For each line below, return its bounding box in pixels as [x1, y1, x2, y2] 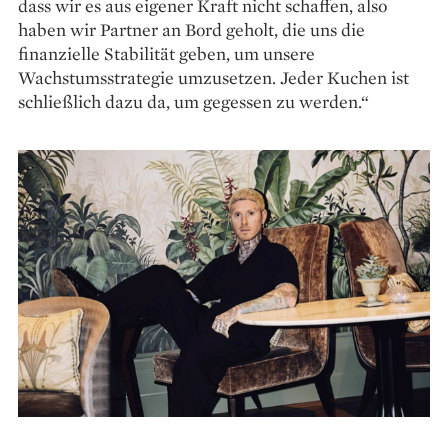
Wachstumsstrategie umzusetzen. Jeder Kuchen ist [18, 65, 409, 89]
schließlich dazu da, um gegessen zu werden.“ [18, 89, 369, 113]
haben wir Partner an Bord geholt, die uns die [18, 17, 365, 41]
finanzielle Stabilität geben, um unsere [18, 41, 315, 65]
